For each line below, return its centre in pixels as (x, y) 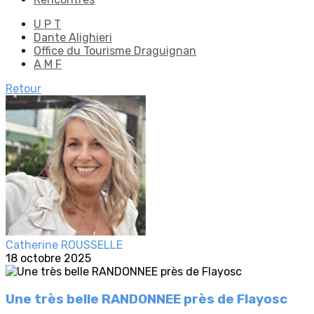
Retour (23, 89)
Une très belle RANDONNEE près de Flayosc (146, 299)
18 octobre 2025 (48, 258)
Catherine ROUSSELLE (64, 245)
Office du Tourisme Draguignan (115, 51)
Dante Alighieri (73, 37)
